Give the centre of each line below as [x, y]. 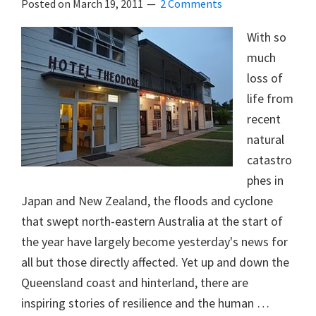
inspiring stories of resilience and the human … [145, 303]
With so [267, 37]
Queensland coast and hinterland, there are [135, 282]
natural [266, 139]
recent [264, 119]
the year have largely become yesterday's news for [154, 241]
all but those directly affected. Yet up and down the [155, 262]
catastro [269, 159]
